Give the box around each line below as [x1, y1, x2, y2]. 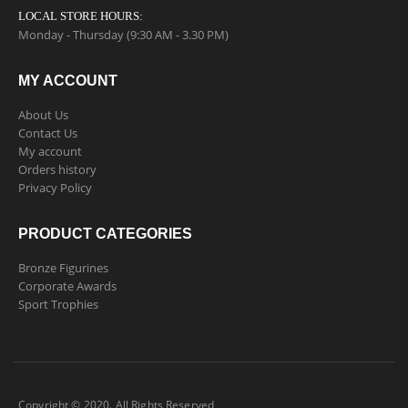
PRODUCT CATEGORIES [18, 226, 192, 242]
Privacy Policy [18, 179, 92, 197]
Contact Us [18, 125, 77, 142]
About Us [18, 107, 68, 124]
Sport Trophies [18, 296, 98, 313]
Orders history [18, 161, 97, 178]
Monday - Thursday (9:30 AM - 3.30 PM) [18, 26, 229, 44]
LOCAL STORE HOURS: [18, 9, 143, 24]
